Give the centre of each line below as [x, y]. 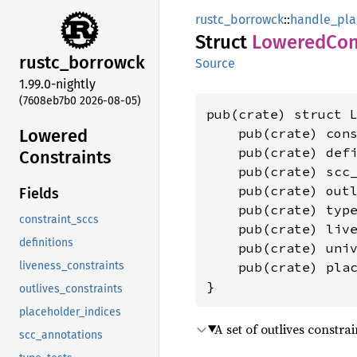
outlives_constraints [71, 289]
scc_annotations [61, 335]
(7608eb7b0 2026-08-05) [80, 100]
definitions [46, 243]
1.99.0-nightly [57, 84]
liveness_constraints [72, 266]
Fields [39, 194]
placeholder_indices [70, 312]
